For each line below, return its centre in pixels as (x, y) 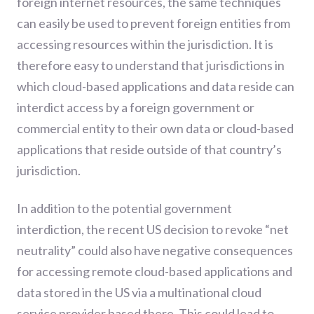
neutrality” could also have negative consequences (155, 250)
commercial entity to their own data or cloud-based (155, 128)
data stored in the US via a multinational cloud (139, 292)
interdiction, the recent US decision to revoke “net (153, 229)
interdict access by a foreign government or (136, 107)
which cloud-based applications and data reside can (156, 86)
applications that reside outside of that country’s (149, 149)
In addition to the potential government (124, 208)
